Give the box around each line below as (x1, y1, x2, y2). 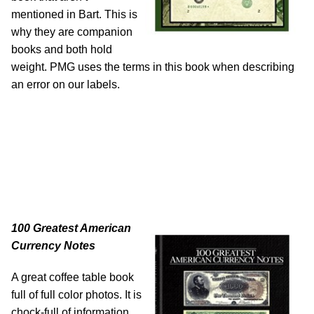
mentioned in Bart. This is (11, 8, 137, 21)
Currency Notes (11, 240, 95, 252)
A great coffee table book (11, 271, 134, 284)
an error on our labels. (11, 78, 120, 91)
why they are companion (11, 26, 132, 39)
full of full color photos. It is (11, 289, 142, 301)
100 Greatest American (11, 222, 131, 235)
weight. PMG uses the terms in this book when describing (11, 61, 294, 74)
